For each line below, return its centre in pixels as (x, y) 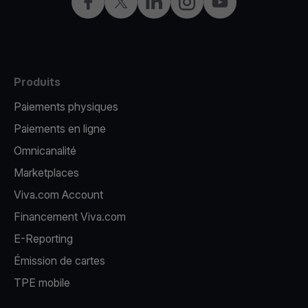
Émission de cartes (59, 261)
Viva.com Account (58, 195)
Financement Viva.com (70, 217)
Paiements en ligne (60, 129)
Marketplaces (46, 173)
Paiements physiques (66, 107)
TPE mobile (42, 283)
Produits (37, 82)
